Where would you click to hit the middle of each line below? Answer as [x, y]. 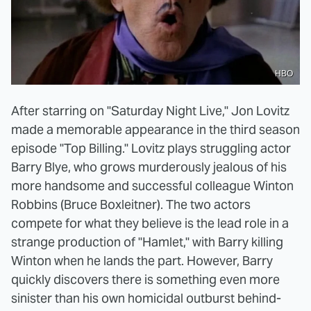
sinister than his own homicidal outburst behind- [146, 299]
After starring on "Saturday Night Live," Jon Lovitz [150, 111]
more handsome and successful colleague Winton [152, 186]
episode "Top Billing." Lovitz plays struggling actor [151, 149]
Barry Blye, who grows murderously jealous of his [149, 167]
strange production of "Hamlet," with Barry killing [147, 242]
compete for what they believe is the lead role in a [150, 224]
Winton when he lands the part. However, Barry [142, 261]
